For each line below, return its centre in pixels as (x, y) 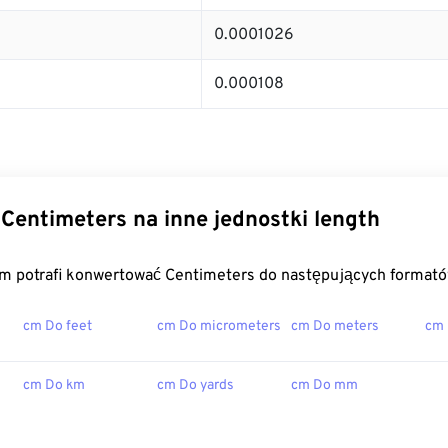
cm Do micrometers (219, 327)
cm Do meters (335, 327)
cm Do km (54, 386)
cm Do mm (324, 386)
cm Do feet (57, 327)
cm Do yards (195, 386)
